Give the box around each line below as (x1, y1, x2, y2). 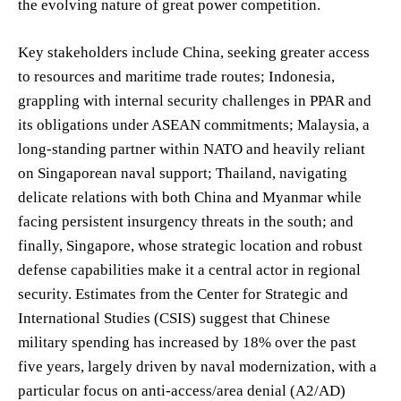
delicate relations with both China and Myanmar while (18, 188, 362, 206)
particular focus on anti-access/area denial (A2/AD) (18, 381, 346, 399)
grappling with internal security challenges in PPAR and (18, 91, 371, 109)
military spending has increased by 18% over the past (18, 333, 356, 351)
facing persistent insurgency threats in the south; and (18, 212, 354, 230)
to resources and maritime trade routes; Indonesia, (18, 67, 335, 85)
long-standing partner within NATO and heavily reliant (18, 140, 365, 158)
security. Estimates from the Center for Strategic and (18, 285, 348, 303)
